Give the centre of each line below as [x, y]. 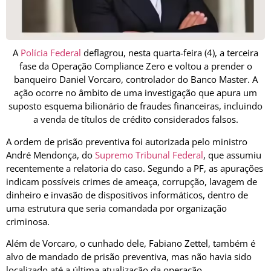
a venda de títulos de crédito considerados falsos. [135, 119]
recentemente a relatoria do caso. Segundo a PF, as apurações [135, 168]
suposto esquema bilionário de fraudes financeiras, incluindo [135, 106]
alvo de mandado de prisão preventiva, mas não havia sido [129, 256]
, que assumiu [232, 155]
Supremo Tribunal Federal [149, 155]
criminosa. [28, 221]
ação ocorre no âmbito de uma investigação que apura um [135, 93]
